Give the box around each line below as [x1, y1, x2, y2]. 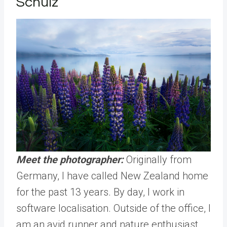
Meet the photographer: [16, 153, 124, 166]
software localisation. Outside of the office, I [16, 202, 211, 214]
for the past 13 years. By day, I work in [16, 185, 184, 198]
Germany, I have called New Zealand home [16, 169, 208, 182]
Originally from [126, 153, 192, 166]
